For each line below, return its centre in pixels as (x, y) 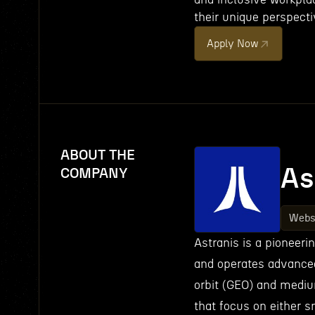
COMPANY (94, 174)
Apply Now (233, 44)
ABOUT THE (98, 155)
